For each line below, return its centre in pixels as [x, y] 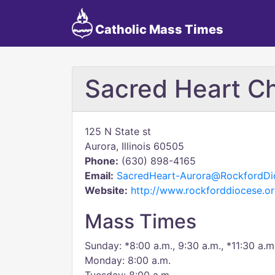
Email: [99, 176]
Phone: [102, 161]
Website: [106, 190]
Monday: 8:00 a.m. [128, 260]
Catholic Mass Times [158, 29]
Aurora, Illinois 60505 [134, 146]
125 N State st [118, 131]
